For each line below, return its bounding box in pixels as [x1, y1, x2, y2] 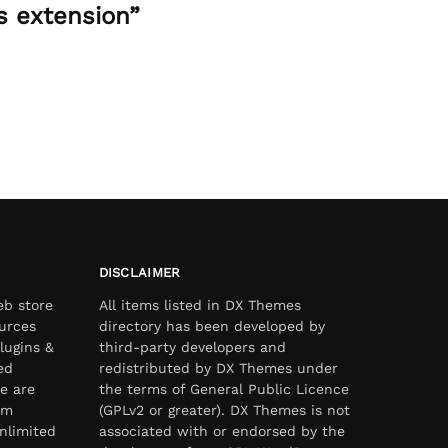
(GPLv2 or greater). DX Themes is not [98, 401, 350, 418]
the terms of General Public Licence [98, 380, 349, 397]
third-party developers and [98, 338, 286, 355]
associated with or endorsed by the [98, 422, 345, 439]
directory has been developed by [98, 317, 325, 334]
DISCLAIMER [98, 265, 181, 281]
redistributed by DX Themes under [98, 359, 338, 376]
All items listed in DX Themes [98, 296, 301, 313]
